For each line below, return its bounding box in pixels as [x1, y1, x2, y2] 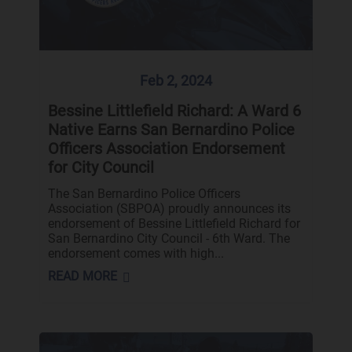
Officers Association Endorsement [47, 138, 285, 158]
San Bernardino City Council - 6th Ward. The [47, 230, 290, 246]
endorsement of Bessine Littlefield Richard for [47, 215, 300, 231]
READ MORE [47, 268, 117, 284]
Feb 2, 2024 [139, 71, 212, 89]
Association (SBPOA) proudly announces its [47, 200, 291, 216]
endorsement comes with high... [47, 245, 224, 261]
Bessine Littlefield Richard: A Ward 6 [47, 101, 301, 120]
